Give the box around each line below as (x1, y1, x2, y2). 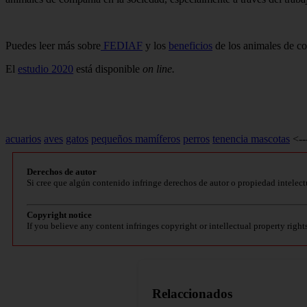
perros (183, 133, 210, 145)
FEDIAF (101, 40, 143, 52)
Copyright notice (27, 210, 92, 221)
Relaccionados (152, 286, 232, 301)
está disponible (73, 63, 143, 75)
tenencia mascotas (212, 133, 290, 145)
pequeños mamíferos (91, 133, 180, 145)
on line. (143, 63, 177, 75)
